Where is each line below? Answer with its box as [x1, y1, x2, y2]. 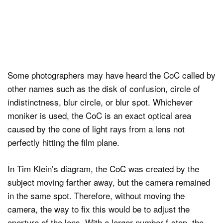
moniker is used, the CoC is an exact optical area [7, 109, 191, 122]
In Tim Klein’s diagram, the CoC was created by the [7, 162, 199, 175]
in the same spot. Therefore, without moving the [7, 189, 185, 202]
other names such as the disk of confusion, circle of [7, 82, 200, 95]
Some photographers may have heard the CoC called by [7, 69, 216, 82]
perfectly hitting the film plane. [7, 136, 119, 149]
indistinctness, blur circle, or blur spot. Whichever [7, 96, 193, 109]
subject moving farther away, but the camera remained [7, 175, 210, 188]
